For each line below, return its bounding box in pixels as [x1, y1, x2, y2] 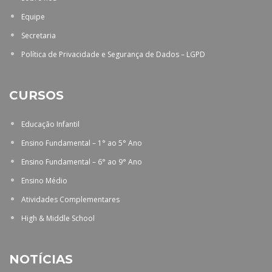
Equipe [21, 12, 45, 22]
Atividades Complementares [21, 194, 120, 205]
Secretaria [21, 30, 56, 41]
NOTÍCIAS [9, 252, 73, 267]
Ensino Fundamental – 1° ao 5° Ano [21, 138, 142, 149]
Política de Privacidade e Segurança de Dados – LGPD [21, 49, 205, 60]
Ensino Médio [21, 175, 67, 186]
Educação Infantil [21, 119, 80, 130]
